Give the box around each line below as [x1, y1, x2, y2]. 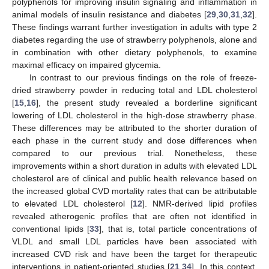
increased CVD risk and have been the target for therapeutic [12, 249, 257, 259]
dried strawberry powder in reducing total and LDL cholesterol [12, 85, 257, 95]
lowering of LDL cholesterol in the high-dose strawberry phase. [12, 110, 257, 121]
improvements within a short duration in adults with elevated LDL [12, 161, 257, 171]
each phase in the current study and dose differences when [12, 136, 257, 146]
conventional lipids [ [12, 224, 89, 234]
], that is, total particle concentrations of [99, 224, 257, 234]
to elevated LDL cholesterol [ [12, 199, 133, 209]
